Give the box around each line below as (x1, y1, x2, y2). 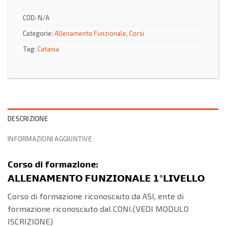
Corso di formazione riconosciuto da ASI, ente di (8, 191, 184, 201)
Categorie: (23, 29, 54, 37)
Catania (37, 44, 59, 53)
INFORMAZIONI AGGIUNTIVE (8, 134, 92, 143)
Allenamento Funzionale (54, 29, 126, 37)
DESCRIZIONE (8, 114, 48, 123)
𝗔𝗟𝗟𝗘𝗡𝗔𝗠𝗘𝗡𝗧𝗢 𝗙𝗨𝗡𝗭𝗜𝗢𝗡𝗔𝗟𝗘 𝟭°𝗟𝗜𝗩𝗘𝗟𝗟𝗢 (8, 172, 205, 184)
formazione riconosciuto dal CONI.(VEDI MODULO (8, 203, 189, 213)
